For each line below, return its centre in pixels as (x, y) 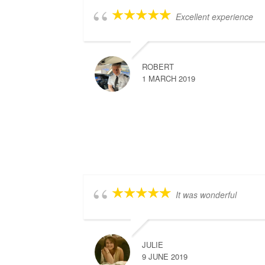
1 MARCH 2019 (169, 79)
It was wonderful (206, 195)
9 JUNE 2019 (165, 257)
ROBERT (158, 67)
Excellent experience (215, 17)
